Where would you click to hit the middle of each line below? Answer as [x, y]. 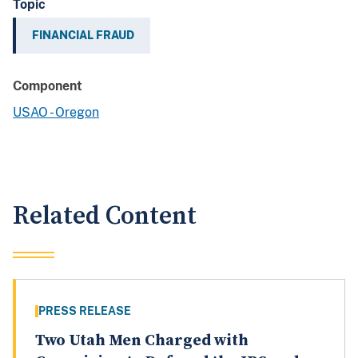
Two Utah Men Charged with [142, 341]
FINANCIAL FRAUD [83, 36]
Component [48, 86]
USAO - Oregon [56, 113]
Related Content [105, 217]
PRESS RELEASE [85, 311]
